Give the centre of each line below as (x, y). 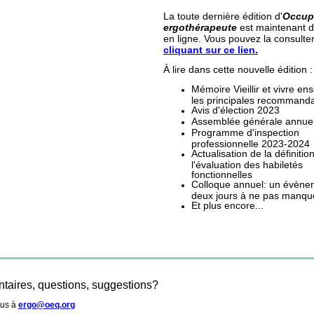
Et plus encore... (227, 205)
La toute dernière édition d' (223, 16)
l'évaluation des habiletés (247, 164)
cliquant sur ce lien (209, 50)
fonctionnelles (222, 174)
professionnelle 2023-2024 (251, 143)
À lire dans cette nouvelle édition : (238, 69)
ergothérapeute (200, 27)
